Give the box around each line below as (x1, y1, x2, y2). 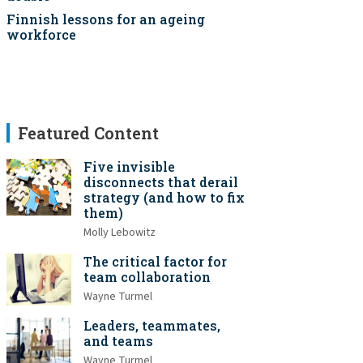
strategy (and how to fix (83, 189, 245, 206)
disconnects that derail (83, 173, 238, 190)
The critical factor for (83, 253, 227, 270)
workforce (6, 26, 76, 43)
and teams (83, 332, 153, 349)
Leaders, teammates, (83, 317, 220, 334)
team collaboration (83, 268, 211, 285)
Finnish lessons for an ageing (6, 11, 205, 28)
